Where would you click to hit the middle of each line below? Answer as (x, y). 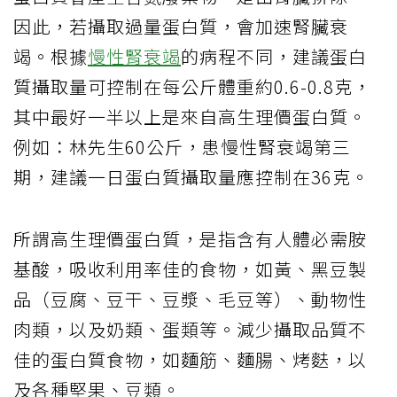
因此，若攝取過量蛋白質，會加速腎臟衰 (181, 27)
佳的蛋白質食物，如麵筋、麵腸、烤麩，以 (190, 360)
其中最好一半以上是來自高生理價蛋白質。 (190, 117)
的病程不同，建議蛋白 (274, 57)
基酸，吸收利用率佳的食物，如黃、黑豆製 (190, 269)
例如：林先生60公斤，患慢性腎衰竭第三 (182, 147)
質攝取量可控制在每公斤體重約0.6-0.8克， (192, 87)
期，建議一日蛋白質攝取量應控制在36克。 (191, 177)
